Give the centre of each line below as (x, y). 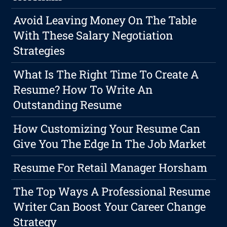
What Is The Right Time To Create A (106, 74)
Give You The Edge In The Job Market (110, 144)
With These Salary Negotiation (93, 35)
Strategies (39, 51)
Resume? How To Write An (83, 90)
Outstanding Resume (68, 105)
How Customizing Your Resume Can (107, 129)
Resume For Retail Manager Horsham (110, 168)
